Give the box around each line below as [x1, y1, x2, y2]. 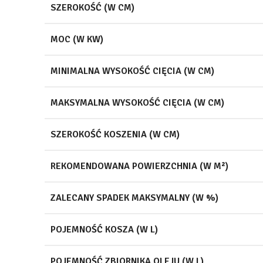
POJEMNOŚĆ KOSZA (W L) [50, 223, 158, 235]
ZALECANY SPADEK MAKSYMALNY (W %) [50, 191, 218, 204]
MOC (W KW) [50, 33, 103, 45]
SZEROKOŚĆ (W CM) [50, 1, 134, 14]
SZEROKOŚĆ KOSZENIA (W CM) [50, 128, 180, 140]
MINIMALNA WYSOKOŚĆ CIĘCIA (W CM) [50, 65, 214, 77]
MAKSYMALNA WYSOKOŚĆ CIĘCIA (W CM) [50, 96, 224, 109]
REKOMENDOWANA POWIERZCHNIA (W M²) [50, 160, 228, 172]
